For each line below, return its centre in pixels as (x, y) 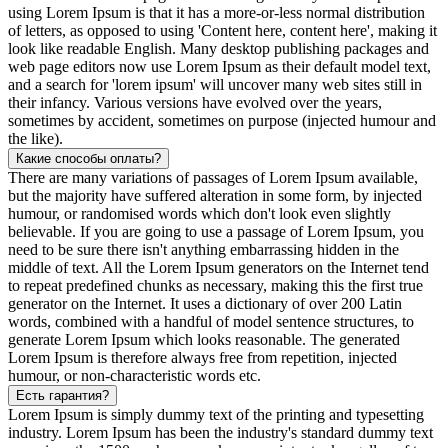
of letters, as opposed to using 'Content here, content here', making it (222, 30)
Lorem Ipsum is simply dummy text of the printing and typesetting (216, 414)
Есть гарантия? (62, 395)
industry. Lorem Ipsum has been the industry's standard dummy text (220, 432)
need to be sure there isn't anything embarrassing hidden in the (203, 249)
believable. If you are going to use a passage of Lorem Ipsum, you (216, 231)
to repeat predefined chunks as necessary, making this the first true (215, 285)
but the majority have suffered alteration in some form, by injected (215, 195)
